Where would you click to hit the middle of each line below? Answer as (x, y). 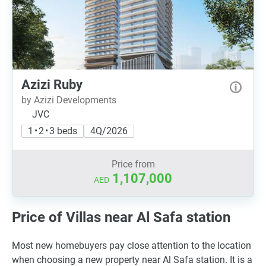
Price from (133, 164)
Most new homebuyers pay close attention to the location (132, 245)
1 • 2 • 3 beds (53, 131)
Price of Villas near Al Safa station (121, 217)
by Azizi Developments (69, 100)
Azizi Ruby (52, 85)
